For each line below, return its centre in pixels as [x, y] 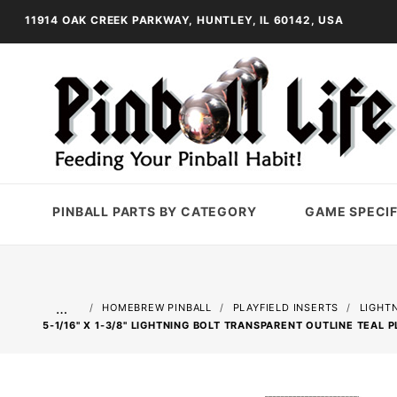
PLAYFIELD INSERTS [286, 307]
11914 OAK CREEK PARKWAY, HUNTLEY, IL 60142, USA [184, 20]
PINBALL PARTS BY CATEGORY [155, 211]
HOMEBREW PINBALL [157, 307]
